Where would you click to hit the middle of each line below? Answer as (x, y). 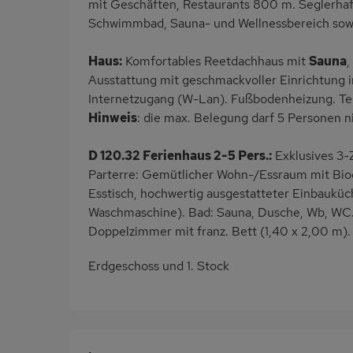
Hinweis (113, 118)
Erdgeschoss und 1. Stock (159, 266)
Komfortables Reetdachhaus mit (216, 61)
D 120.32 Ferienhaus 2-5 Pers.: (180, 156)
